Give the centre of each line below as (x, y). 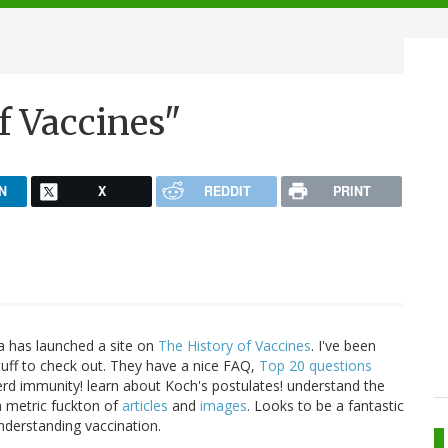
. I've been (343, 346)
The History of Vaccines (234, 346)
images (223, 406)
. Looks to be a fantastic (325, 406)
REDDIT (227, 190)
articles (145, 406)
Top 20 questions (315, 366)
